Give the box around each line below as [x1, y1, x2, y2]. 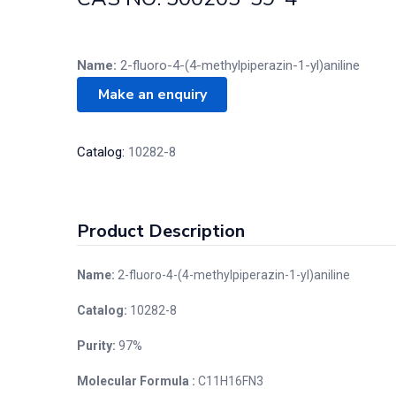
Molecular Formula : [77, 374, 195, 388]
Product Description [77, 219, 245, 243]
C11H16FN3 [195, 374, 263, 388]
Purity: [77, 339, 116, 353]
